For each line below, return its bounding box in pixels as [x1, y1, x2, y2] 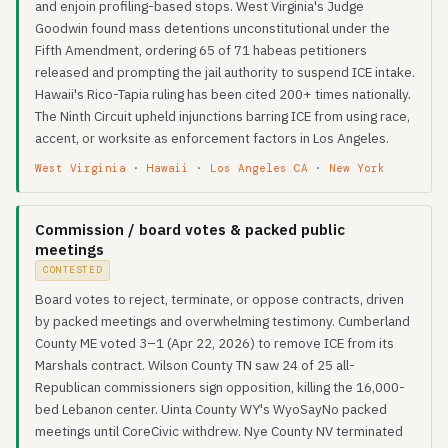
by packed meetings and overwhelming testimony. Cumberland [35, 312, 410, 330]
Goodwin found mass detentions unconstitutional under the [35, 19, 390, 37]
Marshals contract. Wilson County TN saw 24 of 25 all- [35, 356, 355, 374]
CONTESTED [43, 264, 103, 276]
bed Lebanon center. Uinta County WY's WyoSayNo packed [35, 400, 387, 418]
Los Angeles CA [210, 161, 308, 175]
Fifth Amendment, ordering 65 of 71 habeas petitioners [35, 41, 367, 59]
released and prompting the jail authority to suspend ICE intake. [35, 63, 415, 81]
